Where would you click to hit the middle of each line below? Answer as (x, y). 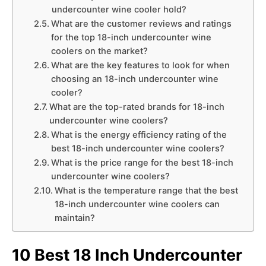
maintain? (75, 218)
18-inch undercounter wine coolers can (137, 204)
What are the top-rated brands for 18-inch (137, 107)
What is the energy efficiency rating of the (139, 135)
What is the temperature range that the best (146, 191)
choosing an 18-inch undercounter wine (134, 79)
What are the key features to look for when (140, 65)
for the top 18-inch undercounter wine (131, 37)
